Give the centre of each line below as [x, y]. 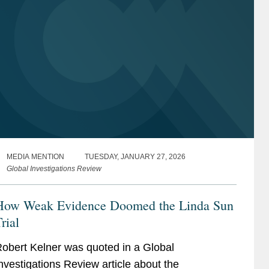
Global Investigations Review [54, 168]
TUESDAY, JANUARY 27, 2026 [135, 156]
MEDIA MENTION [35, 156]
